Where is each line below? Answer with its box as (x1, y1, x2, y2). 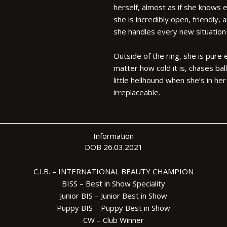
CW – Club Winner (83, 215, 144, 225)
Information (93, 131, 134, 141)
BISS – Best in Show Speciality (62, 178, 165, 189)
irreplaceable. (113, 87, 160, 98)
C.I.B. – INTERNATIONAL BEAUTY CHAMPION (33, 166, 194, 177)
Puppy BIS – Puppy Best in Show (57, 203, 170, 213)
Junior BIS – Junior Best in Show (60, 191, 167, 201)
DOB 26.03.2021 (84, 142, 143, 153)
